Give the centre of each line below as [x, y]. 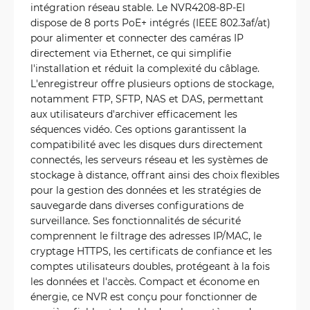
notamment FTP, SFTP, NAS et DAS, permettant [147, 99]
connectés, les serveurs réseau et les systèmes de [149, 159]
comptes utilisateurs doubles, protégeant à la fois [150, 266]
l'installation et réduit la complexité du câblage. [145, 68]
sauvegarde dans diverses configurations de [137, 205]
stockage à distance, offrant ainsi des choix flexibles [155, 175]
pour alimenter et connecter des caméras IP [137, 38]
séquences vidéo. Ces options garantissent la [138, 129]
